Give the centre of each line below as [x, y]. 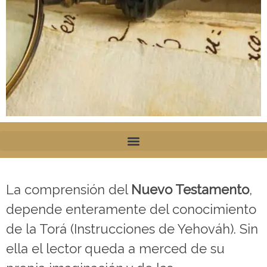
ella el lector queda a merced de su [115, 249]
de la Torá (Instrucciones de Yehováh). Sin [132, 229]
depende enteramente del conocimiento [131, 209]
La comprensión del [69, 190]
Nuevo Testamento [190, 190]
